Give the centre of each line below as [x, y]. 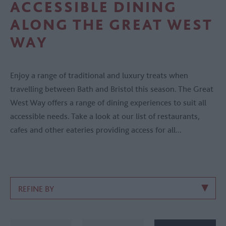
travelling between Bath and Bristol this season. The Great [112, 89]
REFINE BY [36, 189]
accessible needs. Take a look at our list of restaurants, [105, 116]
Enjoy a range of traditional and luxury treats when [99, 75]
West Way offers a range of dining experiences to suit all [108, 103]
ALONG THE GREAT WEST [111, 24]
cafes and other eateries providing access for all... [96, 130]
